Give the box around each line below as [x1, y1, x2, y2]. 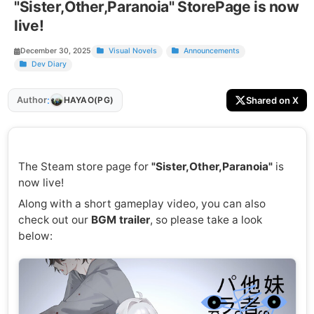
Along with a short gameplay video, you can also [18, 196, 266, 210]
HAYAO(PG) [63, 95, 114, 106]
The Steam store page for [18, 159, 151, 173]
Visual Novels [107, 46, 158, 56]
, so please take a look [149, 212, 262, 226]
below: [18, 228, 53, 243]
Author [16, 94, 47, 105]
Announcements [181, 46, 240, 56]
